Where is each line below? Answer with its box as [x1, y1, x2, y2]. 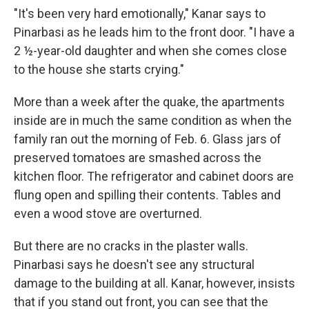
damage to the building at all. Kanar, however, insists [14, 276, 295, 290]
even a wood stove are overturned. [14, 206, 202, 221]
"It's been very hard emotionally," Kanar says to [14, 6, 266, 21]
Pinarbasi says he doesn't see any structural [14, 257, 255, 272]
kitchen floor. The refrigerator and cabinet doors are [14, 169, 294, 183]
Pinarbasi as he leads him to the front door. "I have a [14, 25, 295, 39]
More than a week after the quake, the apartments [14, 94, 285, 109]
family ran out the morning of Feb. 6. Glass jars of [14, 132, 281, 146]
